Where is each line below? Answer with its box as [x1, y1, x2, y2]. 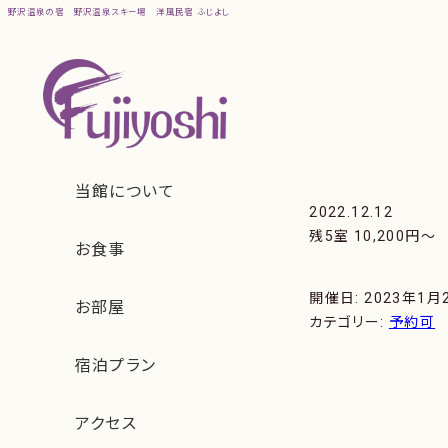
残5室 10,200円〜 [309, 228, 436, 244]
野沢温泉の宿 [7, 7, 65, 17]
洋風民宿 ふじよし [156, 7, 231, 17]
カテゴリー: [309, 314, 389, 331]
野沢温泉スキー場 [73, 7, 147, 17]
